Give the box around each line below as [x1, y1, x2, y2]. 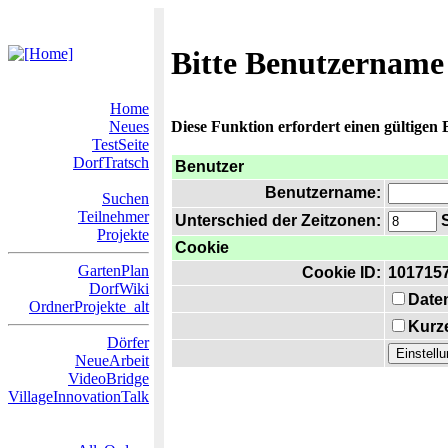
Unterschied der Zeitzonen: [175, 212, 381, 229]
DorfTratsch [73, 154, 149, 171]
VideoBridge [68, 370, 149, 387]
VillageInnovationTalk [8, 388, 149, 405]
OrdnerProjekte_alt [29, 298, 149, 315]
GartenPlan [78, 262, 149, 279]
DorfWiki [89, 280, 149, 297]
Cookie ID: [302, 264, 381, 281]
